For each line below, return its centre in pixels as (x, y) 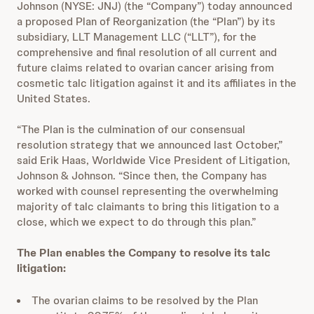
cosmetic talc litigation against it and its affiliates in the (157, 83)
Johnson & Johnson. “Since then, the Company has (142, 176)
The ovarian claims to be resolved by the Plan (145, 300)
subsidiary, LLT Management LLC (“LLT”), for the (137, 37)
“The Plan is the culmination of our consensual (131, 129)
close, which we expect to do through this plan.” (136, 222)
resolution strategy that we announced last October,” (150, 145)
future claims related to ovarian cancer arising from (145, 68)
